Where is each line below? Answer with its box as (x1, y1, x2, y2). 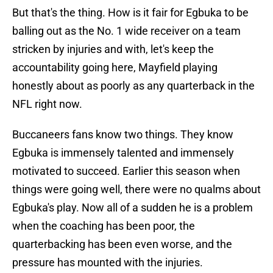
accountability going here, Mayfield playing (12, 61, 218, 74)
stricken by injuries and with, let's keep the (12, 43, 214, 56)
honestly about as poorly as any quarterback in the (12, 79, 255, 93)
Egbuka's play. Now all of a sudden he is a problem (12, 201, 253, 214)
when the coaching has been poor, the (12, 219, 195, 233)
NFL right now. (12, 97, 82, 111)
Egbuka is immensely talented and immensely (12, 146, 234, 160)
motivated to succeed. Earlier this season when (12, 165, 240, 178)
